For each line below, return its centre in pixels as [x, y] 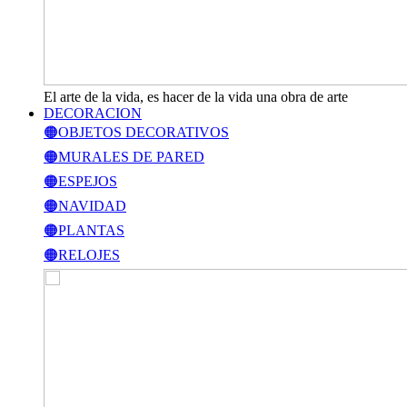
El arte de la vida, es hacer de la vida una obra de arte [196, 97]
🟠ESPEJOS [80, 181]
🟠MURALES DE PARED [124, 157]
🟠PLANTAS [84, 230]
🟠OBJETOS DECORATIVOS [136, 132]
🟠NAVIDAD [85, 206]
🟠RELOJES [82, 255]
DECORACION [93, 113]
